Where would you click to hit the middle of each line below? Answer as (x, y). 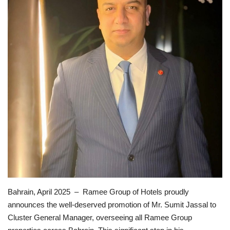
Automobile (30, 128)
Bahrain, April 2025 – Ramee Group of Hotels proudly (98, 192)
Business (25, 102)
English (24, 173)
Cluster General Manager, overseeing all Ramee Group (100, 217)
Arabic (61, 173)
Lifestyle (23, 23)
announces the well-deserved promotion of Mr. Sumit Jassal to (112, 205)
